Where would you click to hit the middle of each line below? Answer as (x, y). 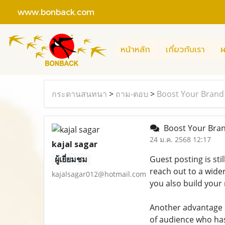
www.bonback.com (51, 12)
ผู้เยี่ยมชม (71, 159)
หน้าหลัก (135, 49)
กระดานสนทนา (79, 94)
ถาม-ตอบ (132, 94)
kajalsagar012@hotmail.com (99, 174)
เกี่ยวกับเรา (185, 49)
